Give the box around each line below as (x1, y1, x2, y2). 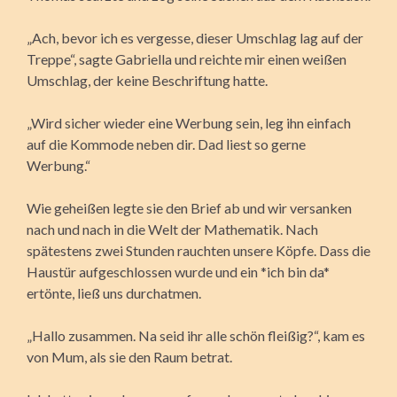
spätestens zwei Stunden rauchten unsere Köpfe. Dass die (27, 241, 370, 259)
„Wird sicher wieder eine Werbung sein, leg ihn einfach (27, 113, 351, 131)
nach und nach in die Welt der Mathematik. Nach (27, 220, 318, 237)
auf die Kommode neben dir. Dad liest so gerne (27, 135, 306, 152)
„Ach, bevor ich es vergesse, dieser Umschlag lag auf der (27, 28, 363, 46)
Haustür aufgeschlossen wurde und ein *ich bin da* (27, 262, 330, 280)
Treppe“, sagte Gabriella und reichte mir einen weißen (27, 50, 346, 67)
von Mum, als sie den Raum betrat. (27, 347, 232, 365)
